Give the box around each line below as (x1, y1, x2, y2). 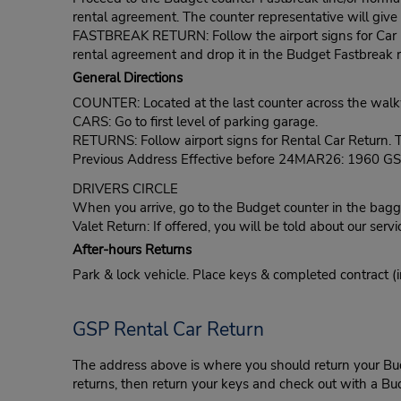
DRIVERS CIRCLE (72, 179, 178, 198)
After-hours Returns (72, 240, 192, 259)
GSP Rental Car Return (72, 316, 269, 342)
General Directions (72, 68, 183, 87)
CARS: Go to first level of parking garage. (72, 112, 318, 131)
